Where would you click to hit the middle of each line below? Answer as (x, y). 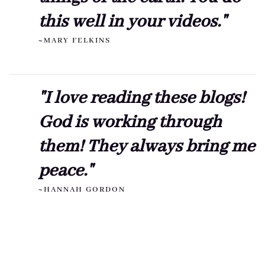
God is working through (130, 122)
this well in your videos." (132, 22)
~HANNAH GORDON (82, 189)
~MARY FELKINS (75, 40)
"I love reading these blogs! (142, 98)
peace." (66, 171)
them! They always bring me (147, 146)
